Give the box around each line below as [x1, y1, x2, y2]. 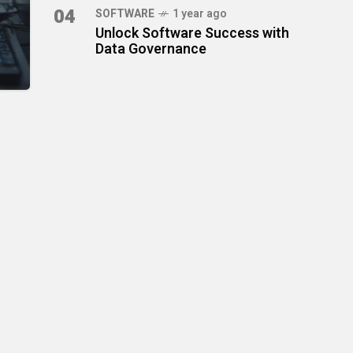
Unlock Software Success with [95, 23, 289, 44]
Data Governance [95, 39, 206, 60]
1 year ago [173, 6, 227, 22]
